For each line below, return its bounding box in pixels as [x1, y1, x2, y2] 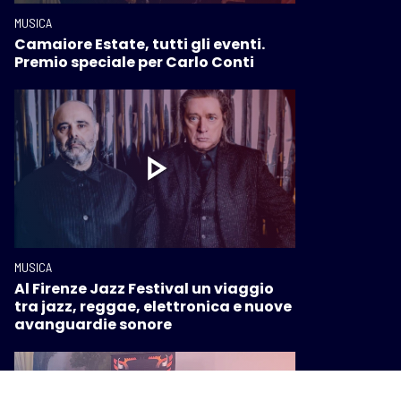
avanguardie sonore [14, 313, 172, 335]
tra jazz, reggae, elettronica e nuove [14, 295, 292, 317]
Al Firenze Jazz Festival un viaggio [14, 277, 274, 299]
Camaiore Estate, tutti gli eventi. [14, 34, 265, 55]
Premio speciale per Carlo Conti [14, 52, 254, 73]
